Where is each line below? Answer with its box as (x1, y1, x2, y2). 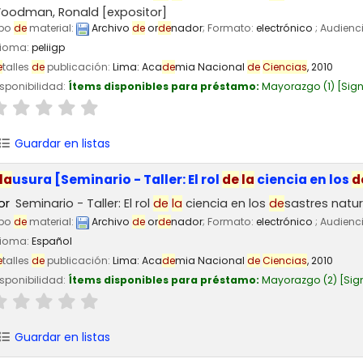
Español (32, 234, 72, 249)
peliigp (32, 41, 65, 55)
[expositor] (99, 4, 167, 21)
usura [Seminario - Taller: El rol (12, 170, 222, 188)
